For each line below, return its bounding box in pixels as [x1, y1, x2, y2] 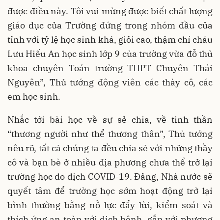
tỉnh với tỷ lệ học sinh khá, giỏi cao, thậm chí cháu [7, 34, 213, 46]
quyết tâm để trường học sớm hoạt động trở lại [7, 185, 213, 197]
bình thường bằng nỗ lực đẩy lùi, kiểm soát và [7, 199, 213, 211]
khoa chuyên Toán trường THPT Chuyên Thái [7, 62, 213, 74]
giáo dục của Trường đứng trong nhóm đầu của [7, 20, 213, 31]
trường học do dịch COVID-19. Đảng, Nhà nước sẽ [7, 171, 213, 183]
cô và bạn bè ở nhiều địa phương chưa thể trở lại [7, 157, 213, 168]
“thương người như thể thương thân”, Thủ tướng [7, 128, 213, 140]
